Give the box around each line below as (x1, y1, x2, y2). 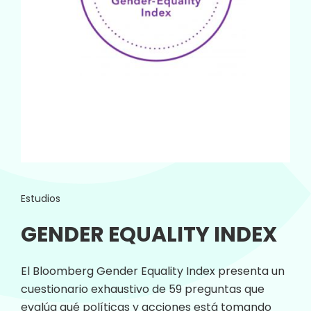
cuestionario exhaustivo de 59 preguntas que (21, 280, 264, 297)
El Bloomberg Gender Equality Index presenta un (21, 262, 285, 279)
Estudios (21, 191, 60, 205)
